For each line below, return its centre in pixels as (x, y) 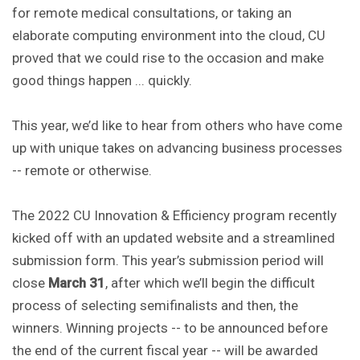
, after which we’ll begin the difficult (210, 283)
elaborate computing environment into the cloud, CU (169, 36)
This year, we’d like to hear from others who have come (177, 126)
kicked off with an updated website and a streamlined (174, 238)
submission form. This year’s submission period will (168, 261)
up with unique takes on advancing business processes (177, 148)
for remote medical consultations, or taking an (152, 13)
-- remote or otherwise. (82, 171)
